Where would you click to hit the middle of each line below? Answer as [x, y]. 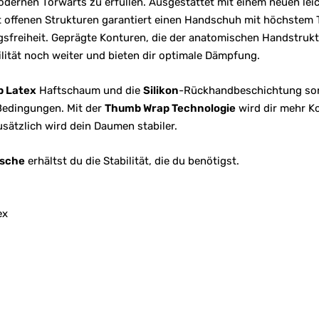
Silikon [161, 90]
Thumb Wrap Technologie [170, 108]
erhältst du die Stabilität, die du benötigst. [133, 161]
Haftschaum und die [89, 90]
